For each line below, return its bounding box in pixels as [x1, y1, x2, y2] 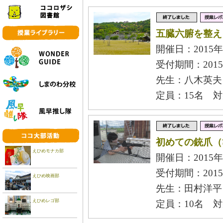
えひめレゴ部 [32, 198, 59, 203]
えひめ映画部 [32, 173, 59, 178]
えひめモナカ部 [32, 148, 64, 153]
